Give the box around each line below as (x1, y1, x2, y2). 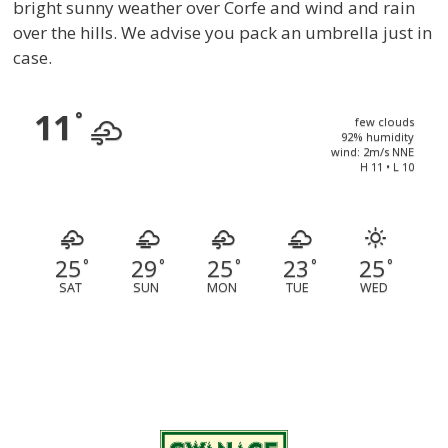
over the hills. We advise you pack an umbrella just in (13, 21, 433, 45)
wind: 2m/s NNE (330, 144, 414, 160)
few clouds (354, 114, 414, 130)
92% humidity (340, 129, 414, 145)
